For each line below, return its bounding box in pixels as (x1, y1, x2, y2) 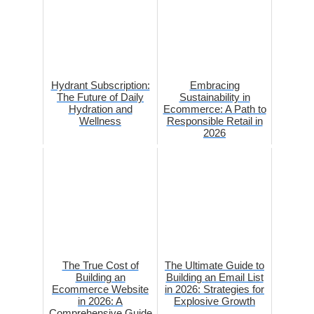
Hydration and (68, 102, 132, 115)
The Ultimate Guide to (165, 259, 264, 271)
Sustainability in (179, 90, 250, 103)
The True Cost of (62, 259, 139, 271)
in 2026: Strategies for (165, 282, 264, 295)
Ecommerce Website (52, 282, 149, 295)
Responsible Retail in (166, 114, 263, 127)
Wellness (79, 114, 121, 127)
